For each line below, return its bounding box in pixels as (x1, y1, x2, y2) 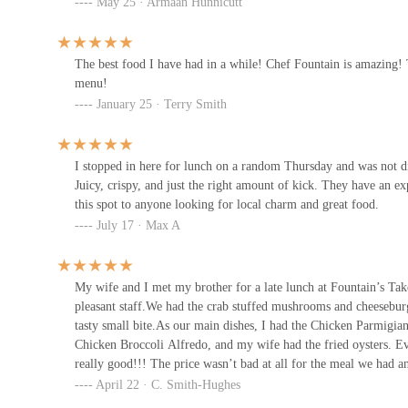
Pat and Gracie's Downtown (143, 184, 317, 200)
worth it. (75, 375, 119, 390)
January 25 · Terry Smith (97, 97, 227, 111)
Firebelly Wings (143, 93, 240, 109)
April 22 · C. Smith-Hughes (96, 377, 240, 392)
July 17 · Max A (97, 218, 180, 232)
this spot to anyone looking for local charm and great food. (75, 197, 379, 211)
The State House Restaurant (143, 2, 317, 18)
